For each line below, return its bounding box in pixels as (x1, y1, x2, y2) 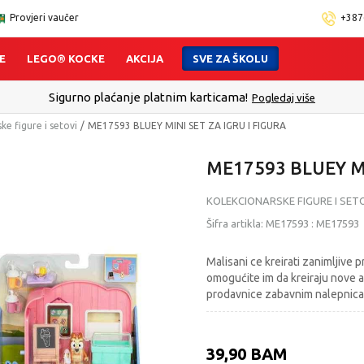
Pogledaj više (252, 92, 315, 104)
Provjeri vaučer (10, 12, 79, 23)
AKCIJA (126, 53, 164, 64)
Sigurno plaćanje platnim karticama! (49, 90, 248, 105)
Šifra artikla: (206, 218, 266, 229)
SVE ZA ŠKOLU (193, 53, 269, 64)
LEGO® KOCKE (27, 53, 106, 64)
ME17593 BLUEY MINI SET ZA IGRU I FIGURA (88, 120, 286, 131)
